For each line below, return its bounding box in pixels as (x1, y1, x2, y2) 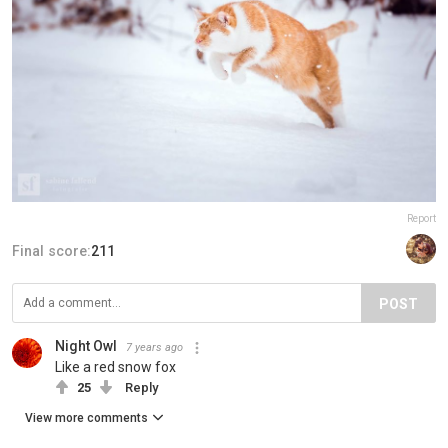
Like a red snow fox (55, 358, 176, 375)
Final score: (12, 242, 91, 259)
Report (407, 212, 436, 224)
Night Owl (55, 337, 117, 354)
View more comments (25, 410, 148, 425)
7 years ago (126, 340, 183, 354)
